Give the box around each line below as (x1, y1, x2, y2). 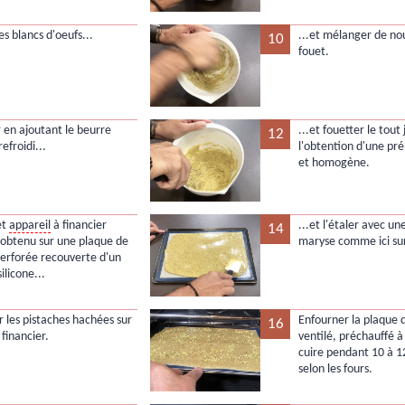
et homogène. (297, 156, 370, 171)
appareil (9, 219, 52, 233)
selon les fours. (297, 363, 372, 377)
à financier (51, 219, 108, 233)
